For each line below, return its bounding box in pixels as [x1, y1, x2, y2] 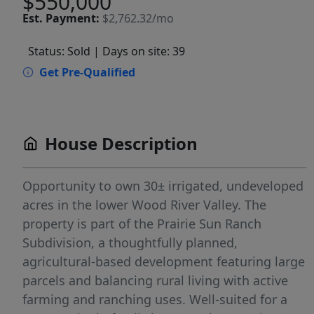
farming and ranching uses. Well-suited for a [22, 291, 287, 308]
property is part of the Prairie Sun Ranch [22, 215, 261, 233]
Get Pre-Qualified [39, 64, 135, 81]
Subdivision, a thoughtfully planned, [22, 234, 238, 252]
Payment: [46, 10, 100, 26]
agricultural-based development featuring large [22, 253, 305, 271]
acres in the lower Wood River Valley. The [22, 196, 266, 214]
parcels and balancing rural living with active [22, 272, 288, 289]
